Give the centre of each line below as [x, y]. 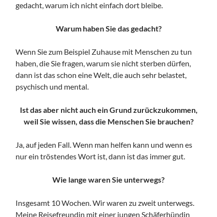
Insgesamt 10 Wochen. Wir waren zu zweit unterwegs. [105, 202]
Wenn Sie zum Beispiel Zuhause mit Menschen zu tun [104, 51]
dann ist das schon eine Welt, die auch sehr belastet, [101, 75]
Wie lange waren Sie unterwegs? [108, 179]
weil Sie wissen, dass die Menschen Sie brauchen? [108, 121]
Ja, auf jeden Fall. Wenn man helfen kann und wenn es [104, 144]
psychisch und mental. [52, 86]
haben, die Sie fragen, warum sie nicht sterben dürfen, [103, 63]
